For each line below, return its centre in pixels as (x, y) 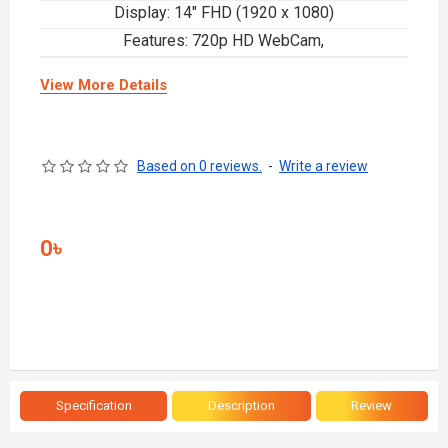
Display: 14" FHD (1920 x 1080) (223, 12)
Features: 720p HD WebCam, (224, 40)
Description (241, 405)
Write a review (323, 166)
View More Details (103, 85)
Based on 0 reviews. (199, 166)
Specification (93, 405)
